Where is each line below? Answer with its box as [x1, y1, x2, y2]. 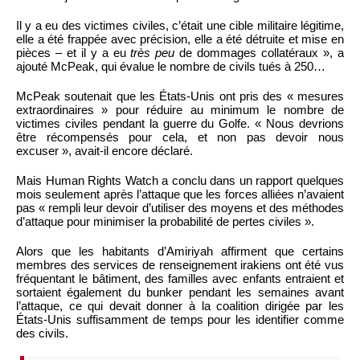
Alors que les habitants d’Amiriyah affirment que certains [16, 243, 344, 258]
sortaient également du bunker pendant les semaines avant [16, 284, 344, 299]
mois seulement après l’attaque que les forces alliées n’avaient [16, 186, 344, 201]
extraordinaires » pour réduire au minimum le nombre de [16, 102, 344, 117]
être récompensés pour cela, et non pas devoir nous [16, 129, 344, 144]
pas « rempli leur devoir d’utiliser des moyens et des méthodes [16, 200, 344, 215]
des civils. [16, 325, 68, 340]
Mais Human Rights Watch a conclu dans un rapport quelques [16, 173, 344, 187]
